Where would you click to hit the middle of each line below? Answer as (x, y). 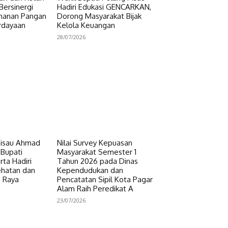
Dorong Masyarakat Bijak (99, 16)
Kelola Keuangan (86, 25)
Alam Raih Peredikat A (95, 189)
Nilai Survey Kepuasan (95, 143)
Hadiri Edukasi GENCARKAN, (104, 7)
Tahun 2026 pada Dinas (98, 161)
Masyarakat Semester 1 (97, 152)
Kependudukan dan (90, 170)
